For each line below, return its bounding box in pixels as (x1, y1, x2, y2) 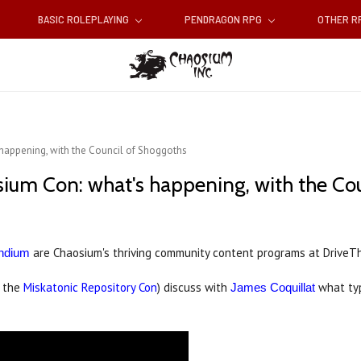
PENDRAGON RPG (185, 12, 264, 27)
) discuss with (157, 280, 230, 296)
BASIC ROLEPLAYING (37, 12, 131, 27)
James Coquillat (230, 280, 315, 295)
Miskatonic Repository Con (23, 280, 157, 296)
